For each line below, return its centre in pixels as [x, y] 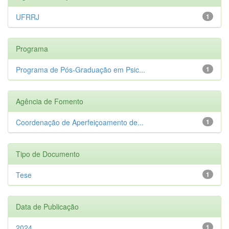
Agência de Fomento [50, 101]
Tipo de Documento [48, 154]
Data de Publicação [47, 206]
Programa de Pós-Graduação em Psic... [81, 69]
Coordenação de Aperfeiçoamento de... [80, 122]
